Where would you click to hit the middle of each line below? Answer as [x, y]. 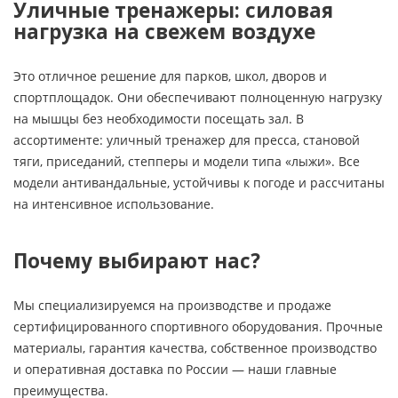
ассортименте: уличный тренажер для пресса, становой [187, 140]
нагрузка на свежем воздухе [164, 32]
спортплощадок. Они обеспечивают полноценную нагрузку [198, 97]
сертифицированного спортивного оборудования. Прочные [198, 326]
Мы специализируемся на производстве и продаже [172, 305]
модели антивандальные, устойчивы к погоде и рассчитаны [199, 183]
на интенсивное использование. [114, 204]
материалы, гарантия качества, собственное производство [195, 348]
